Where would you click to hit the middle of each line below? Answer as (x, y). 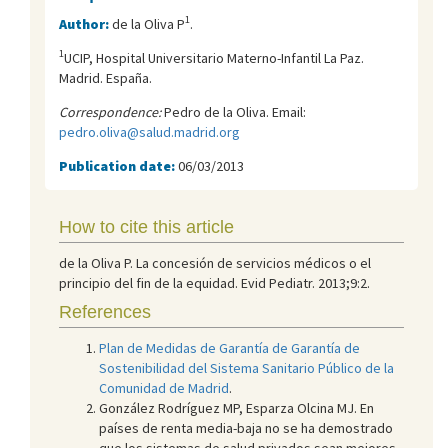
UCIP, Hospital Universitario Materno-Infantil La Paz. (214, 57)
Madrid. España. (105, 77)
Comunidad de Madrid (164, 387)
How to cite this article (146, 226)
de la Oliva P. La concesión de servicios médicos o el (215, 262)
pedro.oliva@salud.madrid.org (149, 131)
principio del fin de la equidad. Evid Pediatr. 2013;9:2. (214, 282)
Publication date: (118, 165)
